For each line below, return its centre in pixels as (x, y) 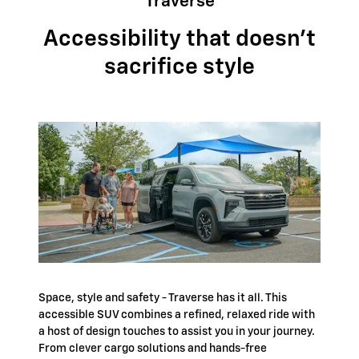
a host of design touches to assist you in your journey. (177, 332)
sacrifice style (179, 67)
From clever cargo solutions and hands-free (153, 349)
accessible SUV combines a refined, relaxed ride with (177, 315)
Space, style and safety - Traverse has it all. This (163, 298)
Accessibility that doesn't (179, 39)
